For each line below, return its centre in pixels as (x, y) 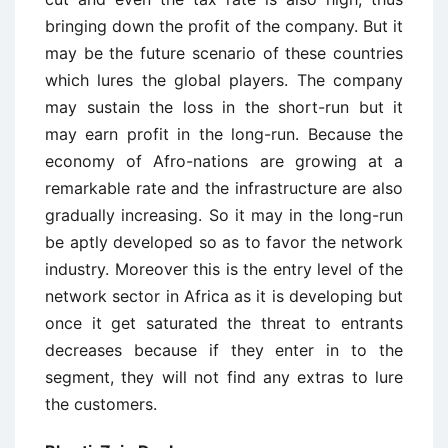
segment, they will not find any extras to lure (224, 376)
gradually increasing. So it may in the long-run (224, 214)
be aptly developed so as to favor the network (224, 241)
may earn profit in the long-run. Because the (224, 133)
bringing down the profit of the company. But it (224, 25)
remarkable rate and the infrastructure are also (224, 187)
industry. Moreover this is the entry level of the (224, 268)
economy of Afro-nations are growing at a (224, 160)
